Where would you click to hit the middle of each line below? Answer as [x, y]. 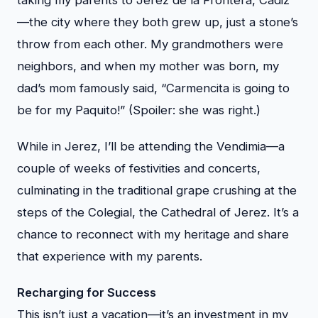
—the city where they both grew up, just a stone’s [158, 22]
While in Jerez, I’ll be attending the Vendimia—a [151, 146]
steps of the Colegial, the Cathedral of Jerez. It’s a [158, 212]
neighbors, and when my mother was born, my [148, 66]
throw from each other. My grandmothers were [150, 44]
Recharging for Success [87, 292]
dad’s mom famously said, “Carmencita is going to [153, 88]
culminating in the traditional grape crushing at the [157, 190]
